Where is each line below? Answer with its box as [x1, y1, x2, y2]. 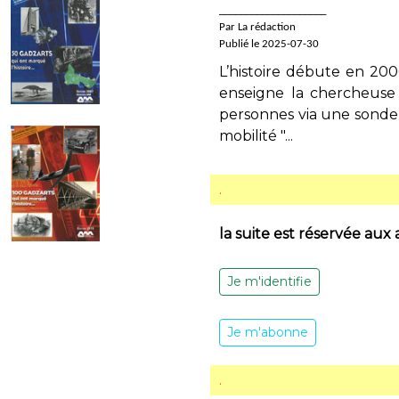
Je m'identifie [227, 273, 312, 289]
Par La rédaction [219, 21, 296, 33]
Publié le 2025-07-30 [219, 38, 319, 50]
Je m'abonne [227, 324, 308, 340]
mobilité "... [219, 127, 293, 144]
